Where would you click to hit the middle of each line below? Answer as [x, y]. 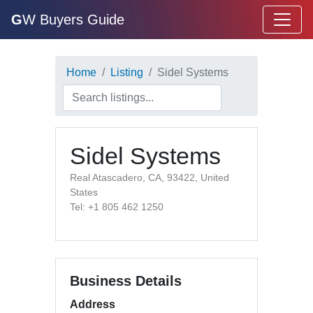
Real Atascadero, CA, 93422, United [150, 177]
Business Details [126, 281]
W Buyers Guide [73, 20]
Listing [127, 72]
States [84, 192]
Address [93, 304]
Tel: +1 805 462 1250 [117, 207]
